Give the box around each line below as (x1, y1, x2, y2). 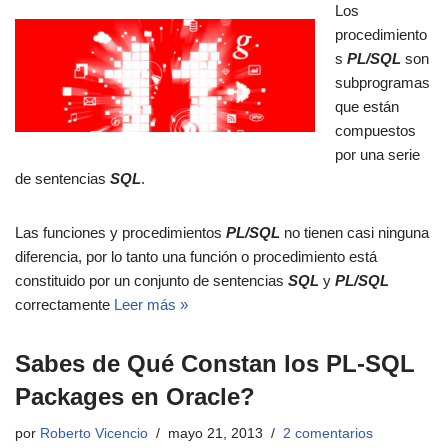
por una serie (335, 146, 420, 164)
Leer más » (114, 296, 188, 314)
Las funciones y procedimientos (15, 224, 226, 242)
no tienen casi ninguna (280, 224, 429, 242)
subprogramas (335, 74, 430, 92)
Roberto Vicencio (40, 426, 148, 442)
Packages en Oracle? (15, 383, 255, 411)
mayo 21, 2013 (168, 426, 263, 442)
